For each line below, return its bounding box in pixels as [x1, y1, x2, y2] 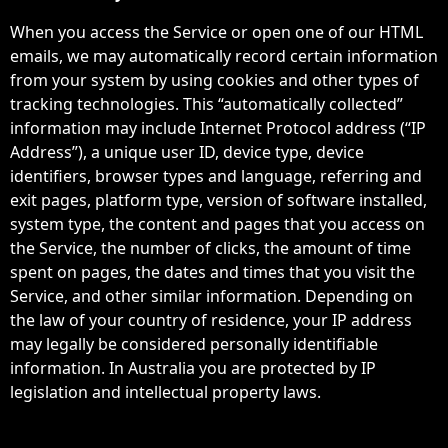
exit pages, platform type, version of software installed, [10, 189, 427, 211]
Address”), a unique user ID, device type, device [10, 141, 364, 163]
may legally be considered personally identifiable [10, 333, 378, 355]
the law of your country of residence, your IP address [10, 309, 412, 331]
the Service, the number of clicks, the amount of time [10, 237, 411, 259]
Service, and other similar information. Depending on [10, 285, 413, 307]
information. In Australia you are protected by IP [10, 357, 376, 379]
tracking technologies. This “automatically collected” [10, 93, 403, 115]
